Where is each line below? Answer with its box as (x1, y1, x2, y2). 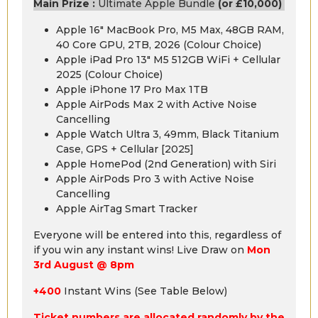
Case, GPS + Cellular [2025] (56, 142, 194, 155)
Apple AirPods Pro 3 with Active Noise (56, 172, 254, 185)
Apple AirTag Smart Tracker (56, 202, 197, 215)
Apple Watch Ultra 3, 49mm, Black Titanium (56, 127, 279, 141)
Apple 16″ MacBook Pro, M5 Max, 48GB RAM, (56, 23, 284, 36)
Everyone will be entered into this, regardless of (33, 228, 281, 241)
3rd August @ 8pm (33, 258, 134, 271)
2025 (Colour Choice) (56, 67, 163, 81)
